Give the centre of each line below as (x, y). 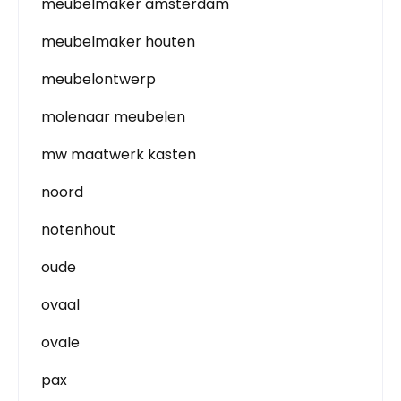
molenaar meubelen (113, 116)
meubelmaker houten (118, 41)
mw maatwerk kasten (119, 154)
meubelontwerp (98, 79)
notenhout (78, 229)
